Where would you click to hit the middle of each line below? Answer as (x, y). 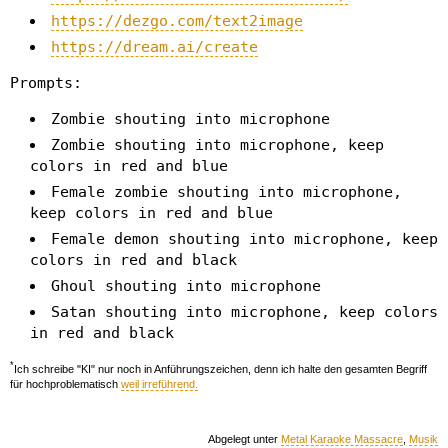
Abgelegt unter (244, 439)
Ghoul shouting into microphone (186, 285)
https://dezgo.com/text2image (177, 20)
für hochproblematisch (65, 384)
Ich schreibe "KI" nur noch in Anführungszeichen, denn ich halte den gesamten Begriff (220, 369)
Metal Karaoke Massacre (342, 439)
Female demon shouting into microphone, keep (244, 238)
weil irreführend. (159, 384)
